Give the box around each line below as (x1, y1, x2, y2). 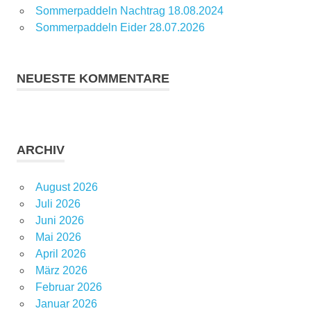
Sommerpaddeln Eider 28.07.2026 (35, 22, 205, 34)
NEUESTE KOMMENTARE (17, 72, 169, 86)
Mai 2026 (35, 231, 81, 244)
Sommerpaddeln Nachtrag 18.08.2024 (35, 5, 224, 17)
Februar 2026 (35, 281, 102, 294)
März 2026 (35, 264, 87, 277)
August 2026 (35, 181, 98, 194)
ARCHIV (17, 143, 65, 158)
